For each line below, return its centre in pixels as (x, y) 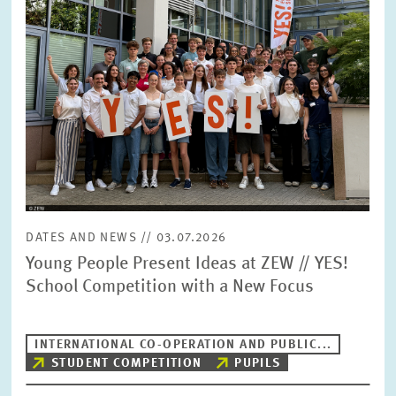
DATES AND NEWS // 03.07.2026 (126, 238)
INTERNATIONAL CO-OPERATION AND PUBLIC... (183, 345)
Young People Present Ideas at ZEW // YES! (187, 264)
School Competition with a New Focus (170, 287)
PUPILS (258, 363)
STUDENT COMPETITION (127, 363)
